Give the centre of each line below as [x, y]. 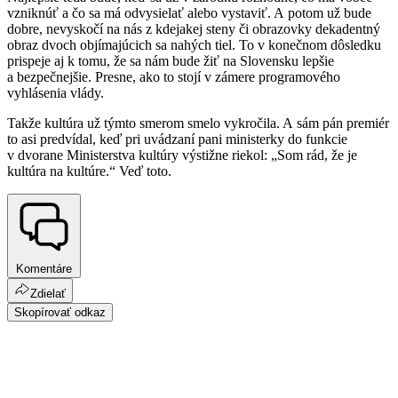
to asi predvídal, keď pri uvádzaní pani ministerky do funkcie [177, 139]
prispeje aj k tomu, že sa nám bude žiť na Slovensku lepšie [171, 61]
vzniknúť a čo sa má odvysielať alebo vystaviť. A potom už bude [189, 13]
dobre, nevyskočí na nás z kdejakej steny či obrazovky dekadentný [194, 29]
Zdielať [48, 293]
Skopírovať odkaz [60, 312]
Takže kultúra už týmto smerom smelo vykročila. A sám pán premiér [198, 123]
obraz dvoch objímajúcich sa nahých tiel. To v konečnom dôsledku [194, 45]
